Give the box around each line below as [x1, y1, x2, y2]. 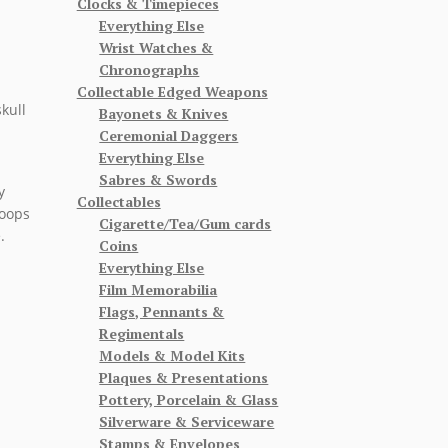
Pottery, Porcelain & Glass [99, 389, 279, 409]
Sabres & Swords [99, 169, 218, 189]
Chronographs [99, 59, 200, 79]
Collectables [76, 191, 161, 211]
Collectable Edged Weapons [76, 81, 268, 101]
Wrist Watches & [99, 37, 214, 57]
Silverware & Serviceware [99, 411, 275, 431]
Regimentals [99, 323, 185, 343]
